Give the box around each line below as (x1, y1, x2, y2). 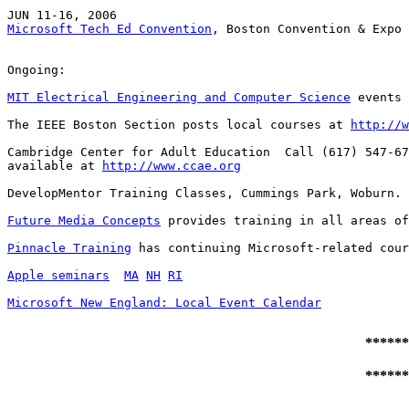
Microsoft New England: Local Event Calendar (7, 296, 321, 310)
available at (7, 159, 102, 173)
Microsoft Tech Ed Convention (7, 22, 212, 37)
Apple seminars (7, 268, 110, 283)
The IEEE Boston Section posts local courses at (7, 118, 351, 132)
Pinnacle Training (7, 241, 131, 256)
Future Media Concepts (7, 214, 161, 228)
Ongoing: (7, 63, 66, 78)
